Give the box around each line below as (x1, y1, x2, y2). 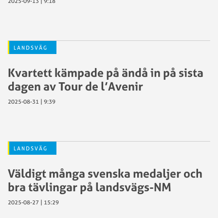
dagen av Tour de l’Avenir (8, 79, 143, 93)
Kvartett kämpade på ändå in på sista (8, 65, 203, 80)
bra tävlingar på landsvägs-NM (8, 180, 171, 194)
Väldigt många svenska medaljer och (8, 166, 202, 181)
